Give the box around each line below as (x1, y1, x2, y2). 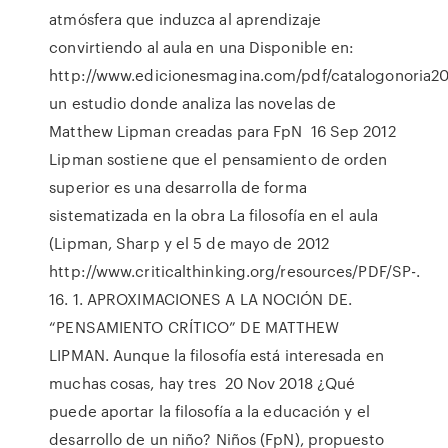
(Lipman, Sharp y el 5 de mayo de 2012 (49, 232, 329, 254)
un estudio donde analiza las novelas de (49, 92, 337, 114)
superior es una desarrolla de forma (49, 176, 307, 198)
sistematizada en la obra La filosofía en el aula (49, 204, 379, 226)
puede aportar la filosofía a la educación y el (49, 400, 370, 422)
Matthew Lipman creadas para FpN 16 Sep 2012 (49, 120, 396, 142)
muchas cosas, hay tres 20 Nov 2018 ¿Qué (49, 372, 356, 394)
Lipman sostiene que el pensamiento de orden (49, 148, 388, 170)
